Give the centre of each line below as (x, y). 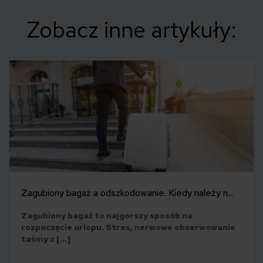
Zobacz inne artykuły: (131, 30)
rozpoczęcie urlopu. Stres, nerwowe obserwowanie (128, 227)
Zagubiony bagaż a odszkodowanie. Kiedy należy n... (127, 193)
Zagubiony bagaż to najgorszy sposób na (107, 216)
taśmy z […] (46, 239)
